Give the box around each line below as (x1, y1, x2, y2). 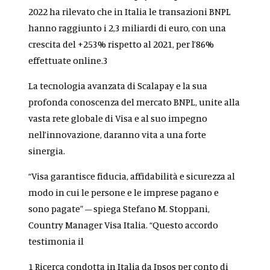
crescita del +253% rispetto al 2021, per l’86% (28, 38, 215, 51)
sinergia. (28, 145, 67, 157)
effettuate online (28, 54, 102, 67)
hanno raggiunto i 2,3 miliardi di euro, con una (28, 22, 227, 34)
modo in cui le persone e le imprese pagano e (28, 186, 219, 199)
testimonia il (28, 235, 86, 248)
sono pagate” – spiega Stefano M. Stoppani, (28, 202, 210, 215)
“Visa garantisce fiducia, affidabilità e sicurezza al (28, 170, 236, 183)
